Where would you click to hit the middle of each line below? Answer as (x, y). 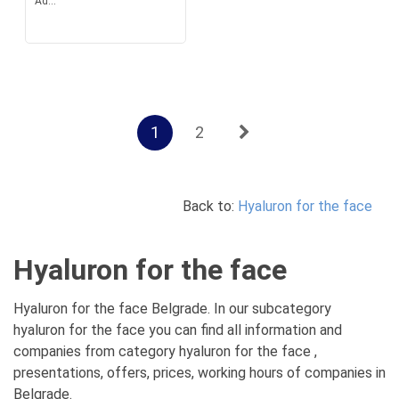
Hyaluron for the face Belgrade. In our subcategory (172, 309)
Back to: (210, 206)
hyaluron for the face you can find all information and (178, 330)
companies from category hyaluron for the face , (165, 351)
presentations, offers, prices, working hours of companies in (199, 373)
